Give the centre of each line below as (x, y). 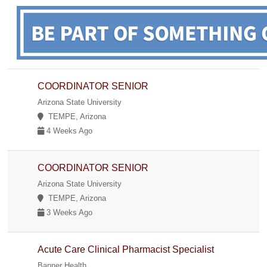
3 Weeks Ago (69, 212)
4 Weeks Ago (69, 131)
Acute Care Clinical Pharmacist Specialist (126, 249)
